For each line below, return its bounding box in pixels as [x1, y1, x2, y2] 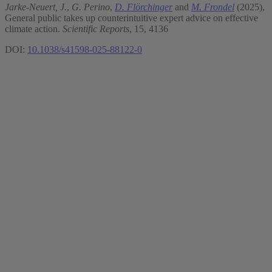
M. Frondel [191, 1, 234, 12]
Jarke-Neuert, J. [5, 1, 67, 12]
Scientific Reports [63, 23, 129, 34]
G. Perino [72, 1, 110, 12]
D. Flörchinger [115, 1, 172, 12]
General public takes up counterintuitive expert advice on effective [5, 12, 258, 23]
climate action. [5, 23, 63, 34]
